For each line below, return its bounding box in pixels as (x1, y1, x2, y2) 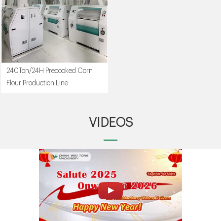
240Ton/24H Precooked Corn (6, 68, 93, 75)
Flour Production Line (6, 80, 69, 87)
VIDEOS (88, 116, 133, 129)
